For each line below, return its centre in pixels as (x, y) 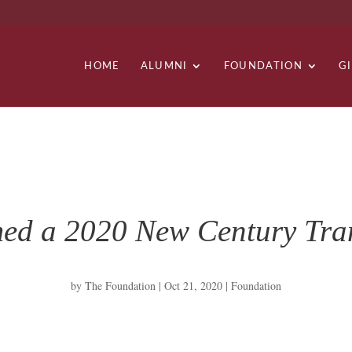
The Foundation (120, 286)
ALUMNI (164, 66)
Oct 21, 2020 (193, 286)
